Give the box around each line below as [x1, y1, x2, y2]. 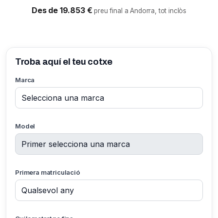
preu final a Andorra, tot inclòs [94, 7, 187, 15]
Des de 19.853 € [31, 5, 94, 15]
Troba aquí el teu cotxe [15, 57, 112, 67]
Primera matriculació [15, 168, 80, 176]
